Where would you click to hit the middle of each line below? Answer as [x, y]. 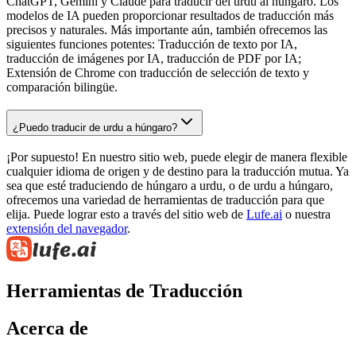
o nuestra [306, 215]
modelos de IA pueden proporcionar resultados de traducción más [170, 15]
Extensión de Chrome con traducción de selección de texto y [158, 72]
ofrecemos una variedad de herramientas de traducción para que [165, 200]
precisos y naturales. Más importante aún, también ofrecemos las [167, 29]
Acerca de [47, 329]
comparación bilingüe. [62, 87]
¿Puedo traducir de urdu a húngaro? [95, 127]
